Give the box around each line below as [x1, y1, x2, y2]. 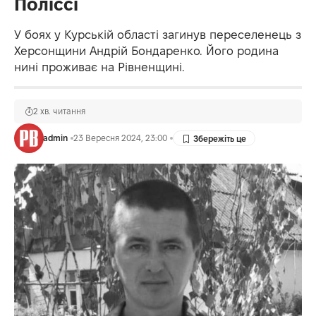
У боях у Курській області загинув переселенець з [14, 28, 301, 42]
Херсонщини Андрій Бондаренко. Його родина [14, 44, 279, 58]
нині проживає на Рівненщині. [14, 61, 185, 74]
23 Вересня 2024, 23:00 [73, 133, 167, 143]
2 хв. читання [33, 107, 85, 116]
